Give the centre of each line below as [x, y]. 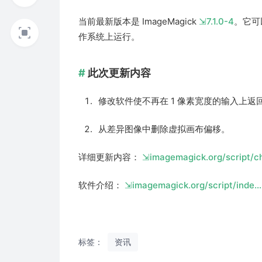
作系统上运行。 [109, 36]
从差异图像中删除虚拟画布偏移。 [164, 129]
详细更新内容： [111, 157]
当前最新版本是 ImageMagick [139, 21]
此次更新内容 [120, 73]
